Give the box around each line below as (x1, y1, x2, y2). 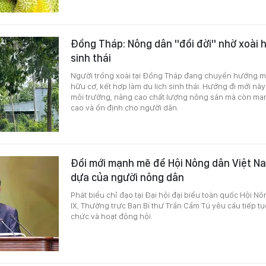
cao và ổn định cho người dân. (71, 102, 179, 112)
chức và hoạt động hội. (71, 211, 153, 221)
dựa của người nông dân (71, 170, 184, 183)
